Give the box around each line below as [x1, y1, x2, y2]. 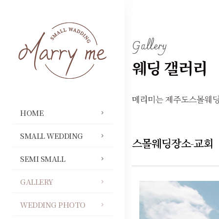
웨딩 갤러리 [132, 56, 207, 79]
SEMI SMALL [20, 153, 65, 164]
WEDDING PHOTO [20, 199, 86, 210]
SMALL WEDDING [20, 131, 83, 141]
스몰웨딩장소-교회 [132, 135, 214, 151]
